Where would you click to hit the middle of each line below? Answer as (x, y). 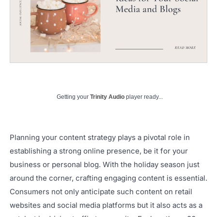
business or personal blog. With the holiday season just (105, 164)
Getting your (73, 97)
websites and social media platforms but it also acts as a (106, 205)
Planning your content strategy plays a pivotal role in (100, 137)
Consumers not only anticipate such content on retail (101, 191)
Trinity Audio (107, 97)
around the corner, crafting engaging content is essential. (108, 178)
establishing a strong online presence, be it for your (99, 151)
